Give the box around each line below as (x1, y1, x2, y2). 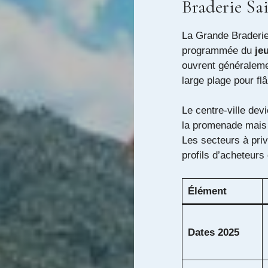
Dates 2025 (187, 226, 239, 238)
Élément (187, 185, 227, 197)
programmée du (182, 44, 255, 56)
